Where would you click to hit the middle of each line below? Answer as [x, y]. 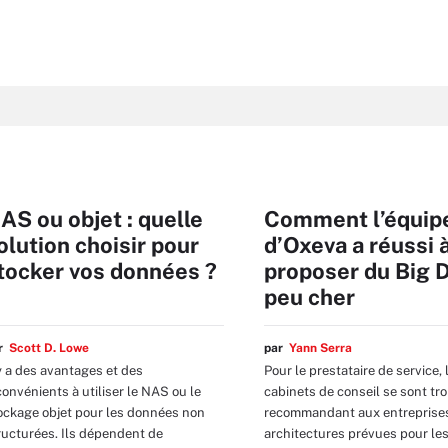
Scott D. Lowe [49, 348]
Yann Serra [320, 348]
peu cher [309, 297]
